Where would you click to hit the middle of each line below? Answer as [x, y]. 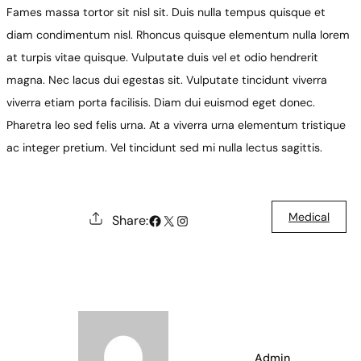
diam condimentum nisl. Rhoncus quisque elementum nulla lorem [178, 34]
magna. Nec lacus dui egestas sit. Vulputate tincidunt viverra [167, 79]
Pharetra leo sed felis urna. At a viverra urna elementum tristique [176, 124]
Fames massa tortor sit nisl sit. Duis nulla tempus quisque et [166, 12]
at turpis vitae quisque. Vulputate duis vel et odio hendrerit [162, 57]
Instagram [206, 220]
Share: [130, 221]
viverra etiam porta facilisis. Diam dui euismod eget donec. [161, 102]
